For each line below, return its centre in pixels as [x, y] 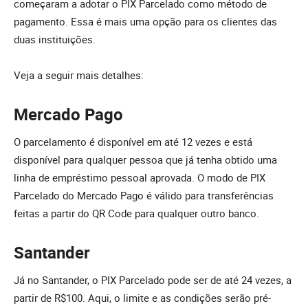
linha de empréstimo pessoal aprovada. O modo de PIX [140, 178]
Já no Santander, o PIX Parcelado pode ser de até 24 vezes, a [153, 280]
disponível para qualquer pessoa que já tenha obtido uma [145, 160]
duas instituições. [55, 40]
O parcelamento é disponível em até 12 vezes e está [133, 142]
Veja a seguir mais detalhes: [79, 75]
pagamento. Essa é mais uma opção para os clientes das [145, 22]
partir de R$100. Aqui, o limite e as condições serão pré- [142, 298]
